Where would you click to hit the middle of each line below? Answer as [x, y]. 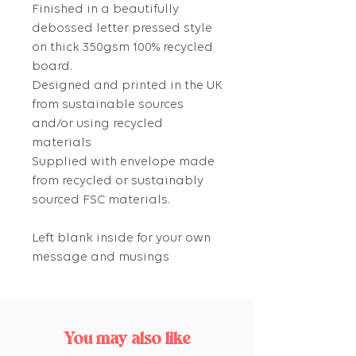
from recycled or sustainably [118, 182]
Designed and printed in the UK [127, 86]
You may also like [127, 340]
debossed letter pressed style [122, 29]
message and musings [101, 258]
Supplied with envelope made [123, 163]
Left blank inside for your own [121, 239]
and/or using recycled [97, 124]
